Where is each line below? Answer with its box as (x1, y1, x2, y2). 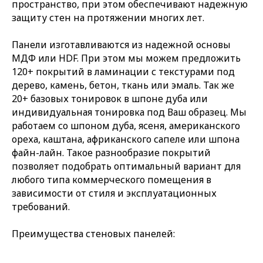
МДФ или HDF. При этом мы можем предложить (12, 51, 241, 65)
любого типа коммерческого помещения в (12, 173, 211, 186)
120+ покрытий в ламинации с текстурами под (12, 65, 235, 78)
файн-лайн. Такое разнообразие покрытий (12, 146, 211, 159)
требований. (12, 200, 70, 213)
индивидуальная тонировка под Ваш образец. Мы (12, 105, 247, 119)
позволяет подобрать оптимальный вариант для (12, 159, 241, 173)
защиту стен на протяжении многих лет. (12, 11, 204, 24)
